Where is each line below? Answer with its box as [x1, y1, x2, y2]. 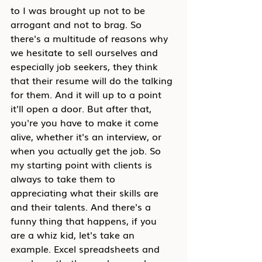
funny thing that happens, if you [11, 213, 160, 227]
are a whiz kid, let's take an [11, 227, 137, 242]
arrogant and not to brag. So [11, 17, 144, 31]
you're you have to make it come [11, 115, 161, 129]
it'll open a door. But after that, [11, 101, 154, 115]
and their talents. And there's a [11, 199, 154, 213]
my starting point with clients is [11, 157, 155, 171]
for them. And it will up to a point [11, 87, 164, 101]
